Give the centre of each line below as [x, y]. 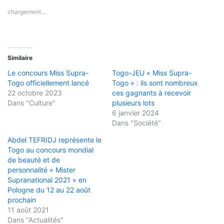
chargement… [27, 11]
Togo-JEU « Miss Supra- [152, 72]
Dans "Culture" [31, 102]
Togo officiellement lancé [48, 82]
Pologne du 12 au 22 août [49, 189]
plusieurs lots [133, 102]
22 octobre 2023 [35, 92]
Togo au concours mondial [50, 149]
